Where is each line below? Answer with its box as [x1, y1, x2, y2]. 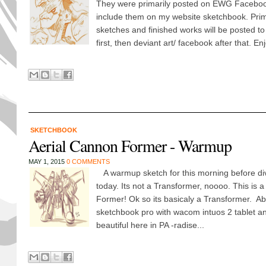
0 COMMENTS [66, 158, 110, 165]
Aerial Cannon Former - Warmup [28, 134, 232, 157]
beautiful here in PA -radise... [96, 220, 204, 230]
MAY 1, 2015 [28, 158, 66, 165]
